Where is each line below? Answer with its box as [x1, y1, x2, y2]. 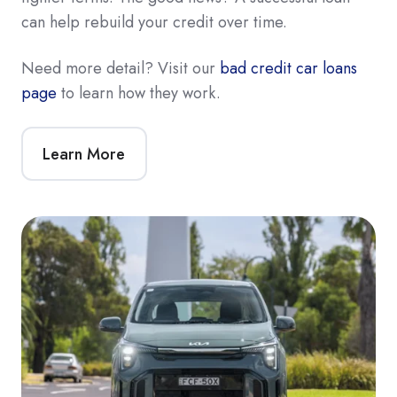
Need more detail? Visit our [21, 57, 220, 81]
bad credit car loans [220, 57, 357, 81]
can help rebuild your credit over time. [21, 11, 287, 35]
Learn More [43, 142, 126, 166]
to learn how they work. [57, 82, 221, 105]
